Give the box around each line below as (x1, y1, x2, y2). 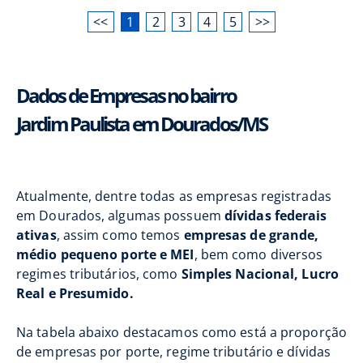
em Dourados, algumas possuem (16, 207, 224, 224)
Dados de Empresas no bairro (16, 82, 236, 109)
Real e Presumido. (16, 284, 134, 302)
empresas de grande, (183, 226, 319, 244)
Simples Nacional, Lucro (181, 265, 339, 283)
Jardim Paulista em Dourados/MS (16, 110, 267, 137)
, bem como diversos (194, 246, 323, 263)
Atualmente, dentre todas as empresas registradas (16, 187, 331, 205)
